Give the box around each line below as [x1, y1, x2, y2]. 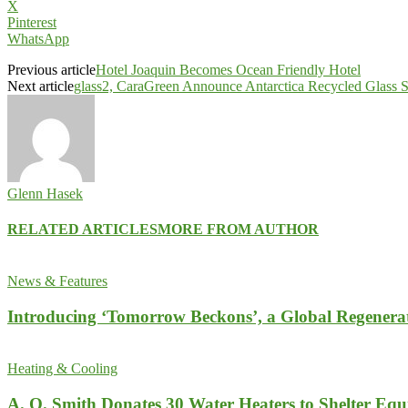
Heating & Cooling [7, 360, 117, 376]
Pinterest [7, 14, 56, 30]
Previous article [7, 61, 96, 77]
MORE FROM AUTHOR [158, 221, 319, 238]
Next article [7, 77, 74, 94]
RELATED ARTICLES [7, 221, 158, 238]
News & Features [7, 273, 107, 290]
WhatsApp [7, 30, 69, 46]
